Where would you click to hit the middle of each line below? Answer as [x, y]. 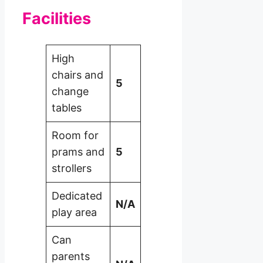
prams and [78, 151]
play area [74, 212]
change [70, 91]
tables [67, 107]
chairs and [77, 75]
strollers [72, 168]
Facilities [57, 19]
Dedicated [77, 195]
